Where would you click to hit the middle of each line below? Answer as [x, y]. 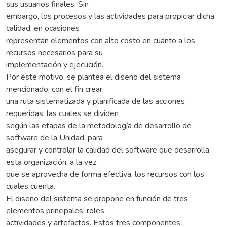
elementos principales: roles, [56, 211]
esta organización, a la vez [51, 162]
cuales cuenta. [31, 186]
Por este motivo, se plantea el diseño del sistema [93, 77]
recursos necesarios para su [54, 52]
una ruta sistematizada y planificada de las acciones [96, 101]
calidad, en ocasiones [43, 28]
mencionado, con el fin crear [54, 89]
